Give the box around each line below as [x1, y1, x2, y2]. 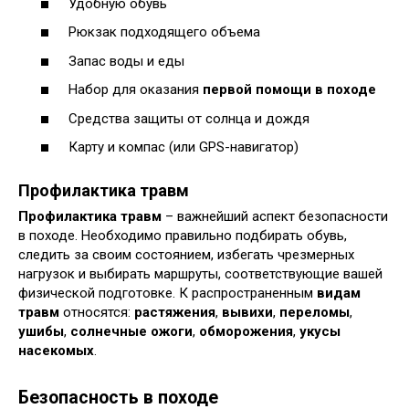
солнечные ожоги [70, 323, 193, 341]
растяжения [134, 304, 215, 321]
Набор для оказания [68, 81, 203, 99]
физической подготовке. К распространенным [18, 285, 317, 302]
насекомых [18, 342, 94, 360]
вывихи [222, 304, 273, 321]
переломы [279, 304, 350, 321]
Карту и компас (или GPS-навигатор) [68, 139, 299, 156]
